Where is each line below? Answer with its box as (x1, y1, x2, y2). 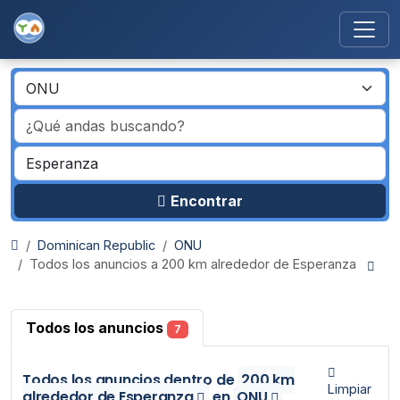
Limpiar (328, 381, 372, 397)
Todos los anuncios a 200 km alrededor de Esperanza (29, 256, 363, 271)
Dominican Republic (37, 237, 155, 253)
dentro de (160, 370, 238, 391)
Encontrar (171, 192, 243, 210)
